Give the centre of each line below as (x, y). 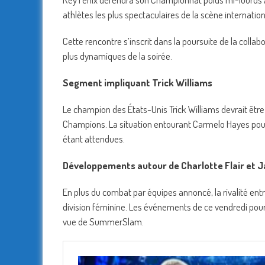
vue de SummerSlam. (103, 222)
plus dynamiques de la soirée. (117, 56)
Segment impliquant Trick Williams (138, 83)
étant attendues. (94, 139)
